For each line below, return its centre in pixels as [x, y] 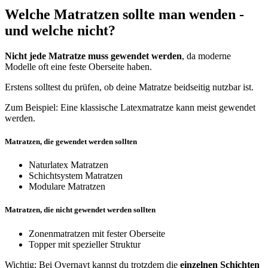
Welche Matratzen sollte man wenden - [124, 14]
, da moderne [206, 56]
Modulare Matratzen [67, 187]
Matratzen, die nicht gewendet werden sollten [80, 210]
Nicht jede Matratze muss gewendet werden [93, 56]
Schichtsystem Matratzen [76, 176]
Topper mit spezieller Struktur [85, 244]
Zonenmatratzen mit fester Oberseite [97, 233]
